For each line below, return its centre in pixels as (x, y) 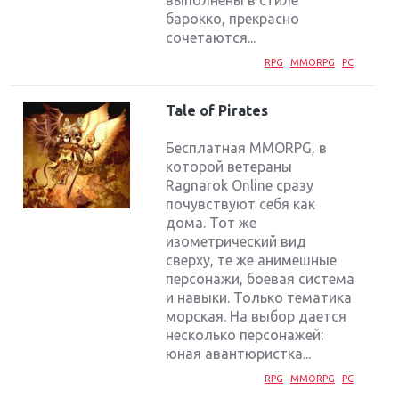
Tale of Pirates (217, 110)
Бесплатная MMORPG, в (247, 147)
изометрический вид (236, 241)
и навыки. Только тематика (259, 297)
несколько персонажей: (245, 334)
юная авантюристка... (239, 353)
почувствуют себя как (241, 204)
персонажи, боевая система (261, 278)
